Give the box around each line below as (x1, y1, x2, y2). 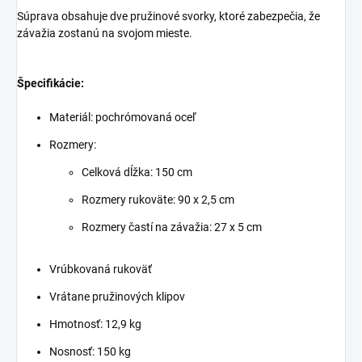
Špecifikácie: (17, 76, 84, 90)
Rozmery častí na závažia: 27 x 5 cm (82, 220, 262, 234)
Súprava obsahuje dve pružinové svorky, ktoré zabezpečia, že (17, 9, 320, 23)
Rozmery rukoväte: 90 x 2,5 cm (82, 192, 234, 206)
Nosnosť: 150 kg (49, 344, 131, 358)
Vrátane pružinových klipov (49, 289, 185, 303)
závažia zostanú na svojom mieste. (17, 26, 192, 40)
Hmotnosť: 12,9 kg (49, 317, 141, 330)
